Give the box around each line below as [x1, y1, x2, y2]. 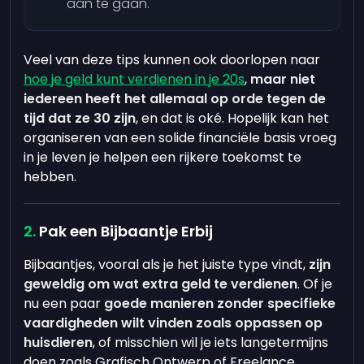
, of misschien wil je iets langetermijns [93, 333, 329, 352]
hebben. [24, 167, 77, 186]
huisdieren [24, 333, 93, 352]
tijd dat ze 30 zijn [24, 109, 136, 128]
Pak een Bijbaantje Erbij [39, 221, 214, 241]
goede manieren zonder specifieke [104, 294, 336, 313]
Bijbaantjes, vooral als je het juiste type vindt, [24, 255, 310, 274]
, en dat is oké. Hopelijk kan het [136, 109, 330, 128]
